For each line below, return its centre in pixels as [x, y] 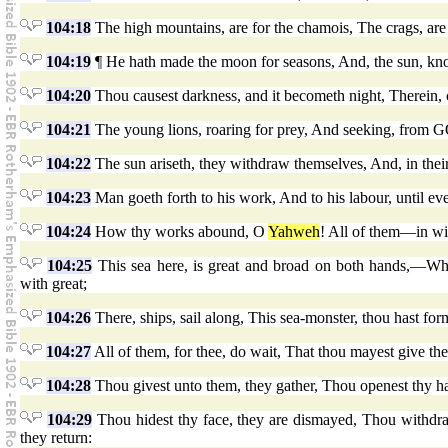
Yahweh [294, 232]
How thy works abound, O [179, 232]
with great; [53, 284]
